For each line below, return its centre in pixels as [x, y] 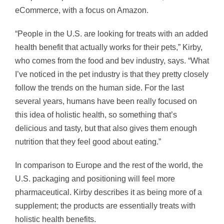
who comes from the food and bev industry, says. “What [112, 61]
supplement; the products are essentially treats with [105, 206]
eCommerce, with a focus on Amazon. [82, 10]
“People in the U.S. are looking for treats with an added [111, 34]
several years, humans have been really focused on [106, 101]
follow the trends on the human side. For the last [99, 88]
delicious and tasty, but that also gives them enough [106, 128]
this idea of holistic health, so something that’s [96, 115]
